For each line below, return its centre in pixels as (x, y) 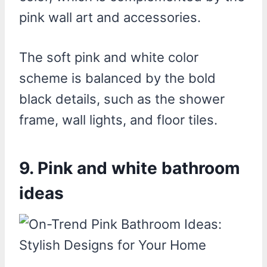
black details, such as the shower (122, 99)
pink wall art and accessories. (110, 17)
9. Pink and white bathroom (130, 168)
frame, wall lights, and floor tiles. (118, 119)
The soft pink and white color (109, 57)
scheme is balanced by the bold (117, 78)
